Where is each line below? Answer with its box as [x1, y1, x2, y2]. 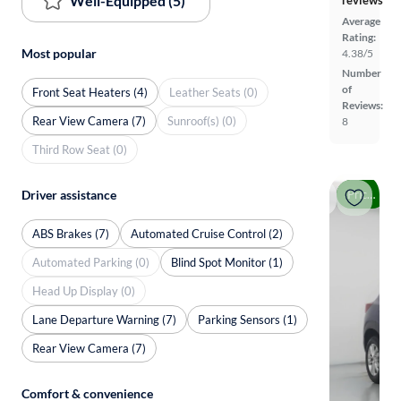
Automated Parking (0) [32, 254, 149, 269]
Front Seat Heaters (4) [32, 84, 148, 99]
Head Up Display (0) [32, 283, 135, 298]
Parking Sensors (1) [198, 311, 297, 327]
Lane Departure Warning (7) [32, 311, 176, 327]
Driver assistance [21, 187, 116, 202]
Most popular [21, 46, 97, 61]
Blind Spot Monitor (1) [171, 254, 283, 269]
